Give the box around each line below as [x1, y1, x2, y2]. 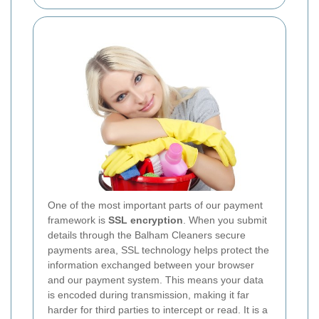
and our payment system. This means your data [48, 273, 263, 286]
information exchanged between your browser [48, 258, 254, 271]
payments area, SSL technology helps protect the [48, 244, 269, 256]
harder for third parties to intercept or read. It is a [48, 303, 268, 315]
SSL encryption [108, 214, 183, 226]
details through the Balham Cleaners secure [48, 229, 246, 241]
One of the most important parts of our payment [48, 199, 263, 211]
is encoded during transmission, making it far [48, 288, 249, 300]
